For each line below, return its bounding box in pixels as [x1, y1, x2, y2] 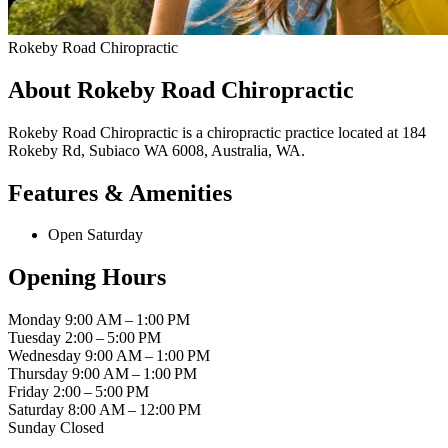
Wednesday [8, 347, 81, 365]
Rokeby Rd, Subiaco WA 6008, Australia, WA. [8, 141, 305, 159]
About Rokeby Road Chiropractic [8, 76, 354, 103]
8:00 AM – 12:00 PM [68, 401, 201, 419]
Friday [8, 383, 49, 401]
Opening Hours [8, 264, 166, 291]
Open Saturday [48, 226, 143, 244]
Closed [60, 419, 104, 437]
